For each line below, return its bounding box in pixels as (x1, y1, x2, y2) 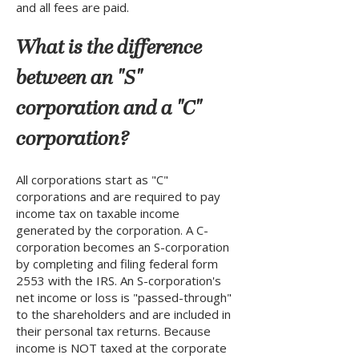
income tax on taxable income (16, 205, 179, 221)
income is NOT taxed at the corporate (16, 340, 227, 356)
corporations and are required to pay (16, 188, 220, 204)
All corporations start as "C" (16, 171, 168, 188)
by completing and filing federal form (16, 256, 218, 272)
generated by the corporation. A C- (16, 222, 208, 238)
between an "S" (16, 68, 143, 91)
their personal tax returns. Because (16, 323, 211, 339)
